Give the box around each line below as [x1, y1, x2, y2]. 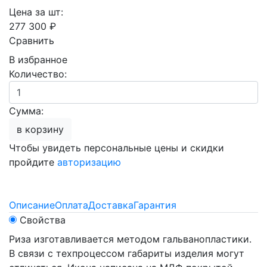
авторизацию [57, 156, 121, 168]
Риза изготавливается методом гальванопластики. [9, 233, 252, 245]
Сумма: [9, 105, 44, 117]
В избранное [9, 54, 67, 66]
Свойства [20, 214, 66, 226]
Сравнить [9, 35, 54, 46]
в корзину [17, 123, 64, 135]
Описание [9, 199, 55, 211]
